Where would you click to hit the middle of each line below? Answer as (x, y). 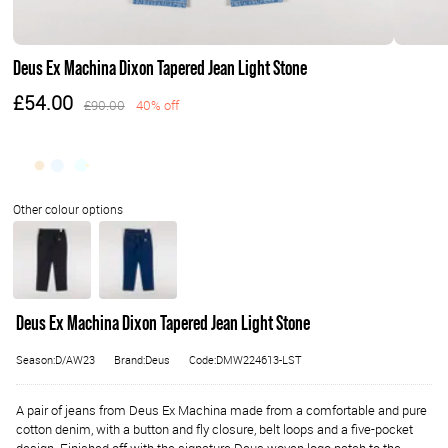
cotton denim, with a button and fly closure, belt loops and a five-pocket (214, 430)
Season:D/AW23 (55, 360)
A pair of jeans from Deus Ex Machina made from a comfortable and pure (221, 411)
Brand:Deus (142, 360)
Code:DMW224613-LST (245, 360)
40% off (157, 106)
